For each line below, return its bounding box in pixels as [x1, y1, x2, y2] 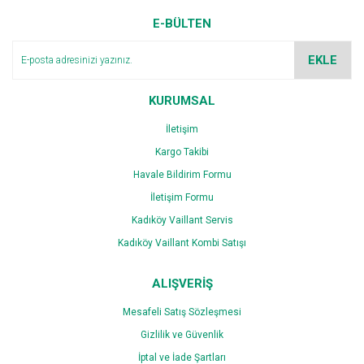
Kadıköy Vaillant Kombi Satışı [118, 236, 246, 249]
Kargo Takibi [155, 145, 209, 158]
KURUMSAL [149, 93, 215, 108]
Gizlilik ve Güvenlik [141, 328, 223, 340]
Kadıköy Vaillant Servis [131, 214, 233, 226]
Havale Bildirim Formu [132, 168, 232, 180]
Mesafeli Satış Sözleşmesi [123, 305, 241, 318]
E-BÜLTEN [153, 15, 211, 31]
